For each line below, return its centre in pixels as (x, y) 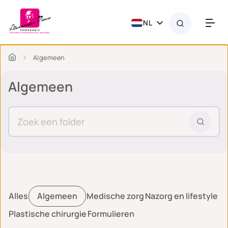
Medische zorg (115, 196)
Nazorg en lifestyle (181, 196)
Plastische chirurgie (48, 214)
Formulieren (111, 214)
